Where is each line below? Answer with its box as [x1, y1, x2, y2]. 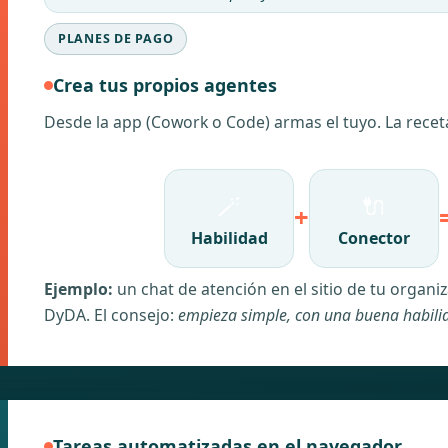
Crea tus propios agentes [53, 73, 277, 97]
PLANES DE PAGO [58, 30, 174, 47]
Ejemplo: [44, 277, 113, 300]
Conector [338, 226, 410, 249]
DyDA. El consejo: [44, 303, 178, 326]
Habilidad [190, 226, 268, 249]
